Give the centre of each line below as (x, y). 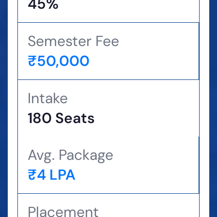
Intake (48, 98)
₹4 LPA (52, 175)
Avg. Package (70, 155)
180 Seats (61, 118)
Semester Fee (73, 41)
